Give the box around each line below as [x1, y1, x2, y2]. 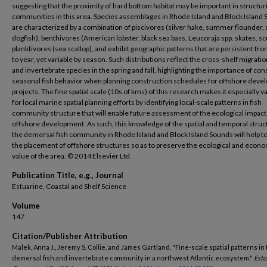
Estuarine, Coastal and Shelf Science [12, 182, 126, 191]
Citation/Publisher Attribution [12, 231, 128, 241]
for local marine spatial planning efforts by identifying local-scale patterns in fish [12, 98, 262, 107]
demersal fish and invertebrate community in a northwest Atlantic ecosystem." [12, 254, 254, 262]
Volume [12, 201, 40, 210]
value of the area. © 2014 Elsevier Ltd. [12, 151, 132, 160]
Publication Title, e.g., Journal [12, 170, 123, 180]
